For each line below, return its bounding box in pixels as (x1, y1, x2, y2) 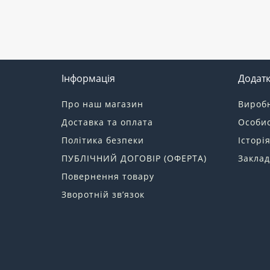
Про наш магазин (61, 98, 143, 110)
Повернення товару (61, 170, 154, 182)
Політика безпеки (61, 134, 144, 146)
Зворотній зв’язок (61, 188, 145, 200)
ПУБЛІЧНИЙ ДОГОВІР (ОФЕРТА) (61, 152, 207, 164)
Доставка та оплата (61, 116, 153, 128)
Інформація (61, 71, 115, 85)
